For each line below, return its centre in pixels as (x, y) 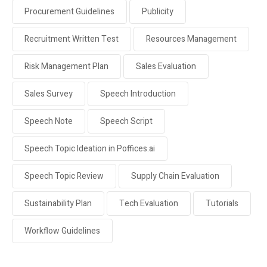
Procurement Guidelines (69, 11)
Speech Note (49, 121)
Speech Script (126, 121)
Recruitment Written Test (72, 39)
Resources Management (191, 39)
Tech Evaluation (149, 203)
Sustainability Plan (58, 203)
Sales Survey (49, 94)
